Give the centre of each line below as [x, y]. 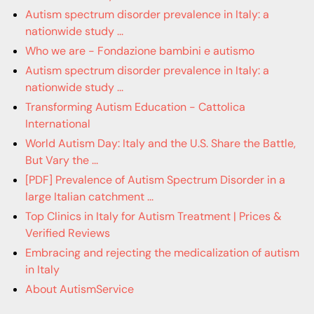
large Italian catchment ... [89, 197]
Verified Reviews [68, 233]
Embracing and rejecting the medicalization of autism [162, 253]
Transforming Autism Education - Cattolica [135, 107]
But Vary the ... [62, 160]
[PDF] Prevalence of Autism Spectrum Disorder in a [155, 180]
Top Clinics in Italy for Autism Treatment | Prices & [153, 216]
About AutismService [80, 289]
